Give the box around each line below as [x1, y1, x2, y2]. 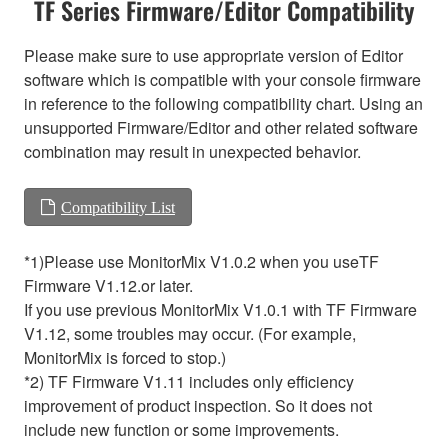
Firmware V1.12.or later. [24, 273, 193, 297]
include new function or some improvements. [24, 417, 339, 441]
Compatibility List [61, 198, 175, 215]
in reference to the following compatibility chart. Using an [24, 91, 423, 115]
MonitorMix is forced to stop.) [24, 345, 226, 369]
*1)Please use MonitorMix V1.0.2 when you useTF [24, 249, 379, 273]
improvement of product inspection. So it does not [24, 393, 372, 417]
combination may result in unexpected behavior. [24, 139, 361, 163]
